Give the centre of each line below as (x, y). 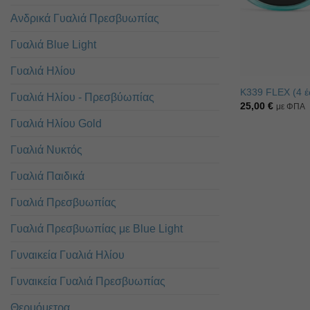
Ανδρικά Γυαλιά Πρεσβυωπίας (85, 18)
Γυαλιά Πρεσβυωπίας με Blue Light (97, 228)
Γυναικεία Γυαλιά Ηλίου (67, 255)
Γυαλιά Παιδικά (47, 176)
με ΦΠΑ (291, 107)
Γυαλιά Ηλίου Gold (56, 123)
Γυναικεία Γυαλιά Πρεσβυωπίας (88, 281)
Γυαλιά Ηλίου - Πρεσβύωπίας (82, 97)
